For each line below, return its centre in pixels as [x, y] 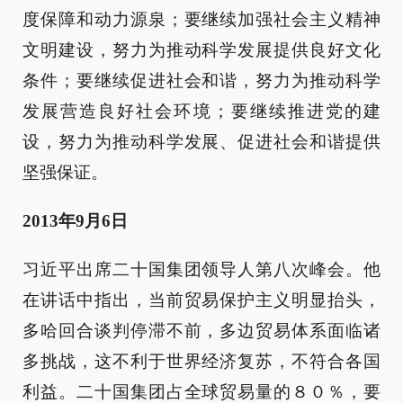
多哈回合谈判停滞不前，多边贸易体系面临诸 [201, 331]
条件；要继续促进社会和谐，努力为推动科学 [201, 81]
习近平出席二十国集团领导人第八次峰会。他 [201, 269]
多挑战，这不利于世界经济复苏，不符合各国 [201, 361]
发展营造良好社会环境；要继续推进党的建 [201, 111]
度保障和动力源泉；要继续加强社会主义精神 [201, 19]
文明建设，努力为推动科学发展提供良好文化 [201, 50]
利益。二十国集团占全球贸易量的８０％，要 [201, 392]
